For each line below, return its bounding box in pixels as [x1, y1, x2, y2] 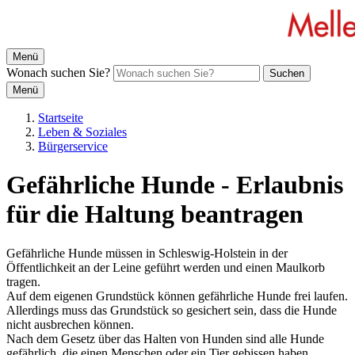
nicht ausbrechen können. [6, 317, 134, 331]
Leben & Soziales [38, 125, 127, 139]
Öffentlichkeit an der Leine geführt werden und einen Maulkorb [6, 260, 325, 274]
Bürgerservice [38, 139, 108, 153]
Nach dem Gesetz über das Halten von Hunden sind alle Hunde [6, 331, 324, 345]
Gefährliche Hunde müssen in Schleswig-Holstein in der [6, 246, 288, 260]
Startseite [38, 111, 83, 124]
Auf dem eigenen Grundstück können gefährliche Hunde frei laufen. [6, 288, 348, 303]
